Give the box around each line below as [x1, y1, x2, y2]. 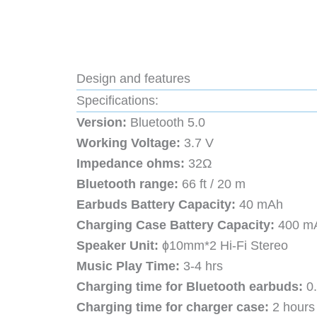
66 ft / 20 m [178, 177, 246, 192]
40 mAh [236, 197, 283, 212]
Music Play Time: [76, 259, 180, 274]
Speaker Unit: [76, 238, 158, 253]
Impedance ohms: [76, 156, 185, 171]
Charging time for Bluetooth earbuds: [76, 279, 303, 294]
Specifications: [76, 93, 158, 108]
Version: [76, 115, 127, 130]
